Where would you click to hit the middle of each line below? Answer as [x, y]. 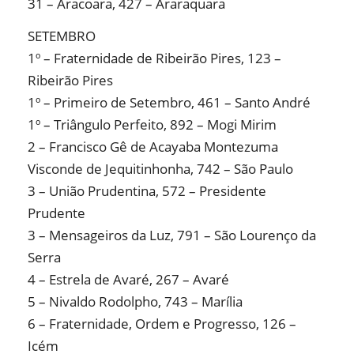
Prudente [56, 213]
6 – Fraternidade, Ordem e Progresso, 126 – [162, 324]
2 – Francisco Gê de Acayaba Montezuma [153, 147]
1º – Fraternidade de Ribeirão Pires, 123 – [154, 58]
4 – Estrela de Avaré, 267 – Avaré [128, 280]
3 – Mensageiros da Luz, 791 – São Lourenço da [172, 235]
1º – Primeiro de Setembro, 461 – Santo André [169, 103]
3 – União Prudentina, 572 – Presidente [147, 191]
